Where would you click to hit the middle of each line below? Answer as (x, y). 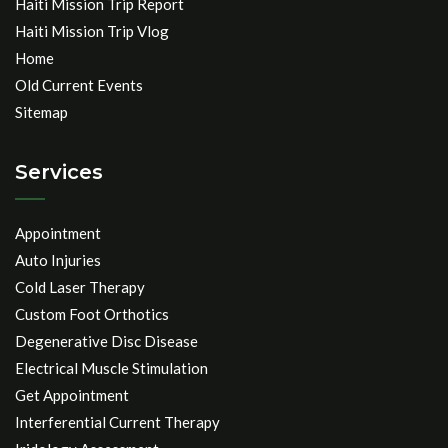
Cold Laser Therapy (80, 287)
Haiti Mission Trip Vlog (92, 31)
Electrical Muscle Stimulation (111, 368)
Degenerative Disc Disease (106, 341)
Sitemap (41, 112)
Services (59, 172)
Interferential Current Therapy (117, 422)
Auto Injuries (58, 260)
